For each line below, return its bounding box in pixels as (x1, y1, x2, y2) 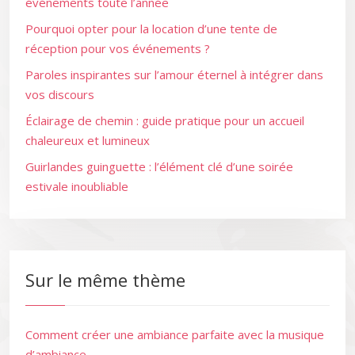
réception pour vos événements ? (25, 40, 210, 56)
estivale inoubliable (25, 178, 128, 194)
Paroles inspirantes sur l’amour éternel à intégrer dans (25, 67, 323, 82)
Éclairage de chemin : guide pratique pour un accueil (25, 113, 304, 128)
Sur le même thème (25, 268, 185, 292)
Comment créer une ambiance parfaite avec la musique (25, 326, 324, 342)
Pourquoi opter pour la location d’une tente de (25, 21, 277, 36)
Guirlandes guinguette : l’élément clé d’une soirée (25, 158, 293, 174)
